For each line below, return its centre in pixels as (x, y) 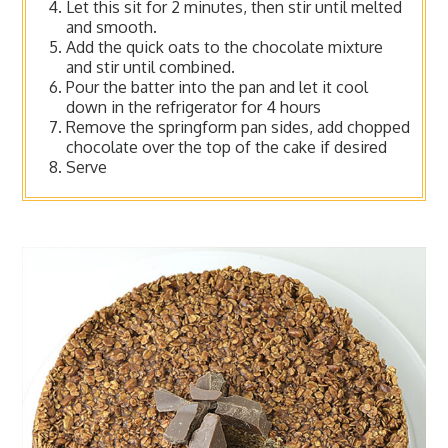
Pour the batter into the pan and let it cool (217, 87)
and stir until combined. (151, 67)
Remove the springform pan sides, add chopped (238, 127)
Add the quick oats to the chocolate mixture (225, 47)
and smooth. (112, 27)
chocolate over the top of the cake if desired (227, 147)
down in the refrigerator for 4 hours (194, 107)
